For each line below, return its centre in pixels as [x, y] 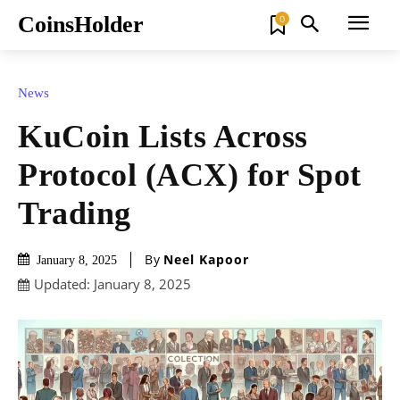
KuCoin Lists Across [163, 136]
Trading [75, 213]
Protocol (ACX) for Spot [190, 175]
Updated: [62, 284]
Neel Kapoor [206, 260]
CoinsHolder [81, 25]
